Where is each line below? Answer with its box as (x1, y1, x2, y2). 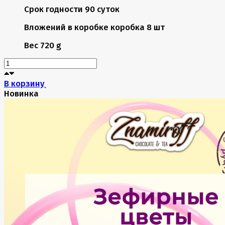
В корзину (4, 78, 45, 89)
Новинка (4, 88, 39, 99)
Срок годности (24, 4, 83, 15)
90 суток (85, 4, 120, 15)
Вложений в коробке (24, 22, 108, 33)
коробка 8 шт (110, 22, 165, 33)
